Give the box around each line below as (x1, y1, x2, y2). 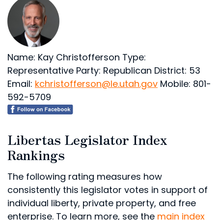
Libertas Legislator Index (7, 130, 167, 148)
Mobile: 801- (158, 78, 211, 90)
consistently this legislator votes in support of (7, 184, 208, 196)
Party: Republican (74, 64, 152, 77)
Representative (7, 64, 74, 77)
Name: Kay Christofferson (7, 51, 120, 63)
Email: (7, 78, 35, 90)
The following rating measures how (7, 170, 162, 183)
